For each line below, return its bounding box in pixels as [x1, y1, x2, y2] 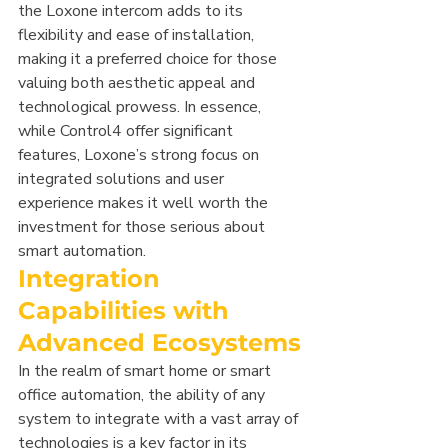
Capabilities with [18, 296, 236, 326]
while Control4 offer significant [18, 120, 237, 143]
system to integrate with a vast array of [18, 408, 302, 431]
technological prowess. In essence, [18, 96, 265, 119]
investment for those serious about [18, 216, 269, 239]
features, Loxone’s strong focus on [18, 144, 263, 167]
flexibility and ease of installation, [18, 24, 258, 47]
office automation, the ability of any [18, 384, 269, 407]
